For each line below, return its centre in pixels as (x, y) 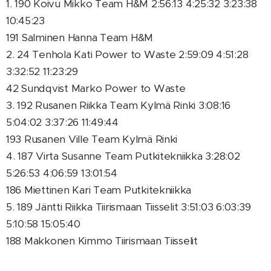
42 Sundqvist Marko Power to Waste (96, 88)
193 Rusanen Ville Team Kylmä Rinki (92, 139)
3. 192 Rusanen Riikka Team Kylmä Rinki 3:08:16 (119, 105)
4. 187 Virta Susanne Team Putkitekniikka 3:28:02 (123, 156)
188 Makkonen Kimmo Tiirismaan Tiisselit (102, 241)
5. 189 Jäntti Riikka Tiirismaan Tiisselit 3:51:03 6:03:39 (129, 207)
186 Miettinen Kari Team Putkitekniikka (99, 190)
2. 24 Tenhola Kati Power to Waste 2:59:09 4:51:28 (127, 54)
